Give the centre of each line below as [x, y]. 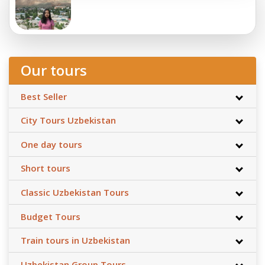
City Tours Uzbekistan [68, 120]
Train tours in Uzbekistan [75, 240]
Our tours [54, 70]
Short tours [46, 168]
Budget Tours [51, 216]
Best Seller [44, 96]
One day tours [51, 144]
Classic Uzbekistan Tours [75, 192]
